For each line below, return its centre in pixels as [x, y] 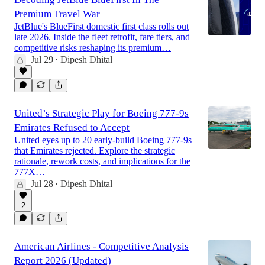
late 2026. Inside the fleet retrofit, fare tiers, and [102, 37]
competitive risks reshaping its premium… [93, 48]
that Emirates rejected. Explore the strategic [95, 151]
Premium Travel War [57, 14]
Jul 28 [42, 184]
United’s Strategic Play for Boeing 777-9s [101, 114]
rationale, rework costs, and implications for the [102, 161]
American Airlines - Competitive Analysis [101, 247]
